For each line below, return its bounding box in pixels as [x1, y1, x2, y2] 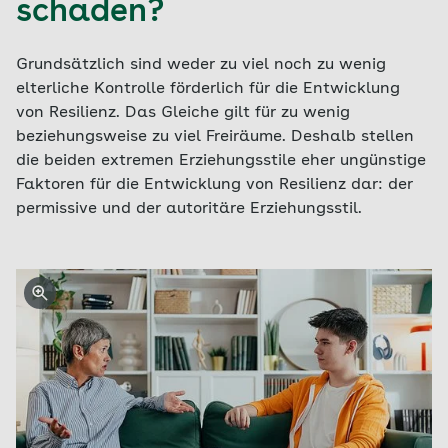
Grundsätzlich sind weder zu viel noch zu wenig [16, 57, 386, 73]
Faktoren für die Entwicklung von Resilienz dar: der [16, 177, 413, 193]
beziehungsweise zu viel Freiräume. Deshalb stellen [16, 129, 414, 145]
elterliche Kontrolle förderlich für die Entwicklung [16, 81, 400, 97]
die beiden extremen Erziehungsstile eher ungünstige [16, 153, 426, 169]
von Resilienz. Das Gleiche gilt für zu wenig [16, 105, 350, 121]
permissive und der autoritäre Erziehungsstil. [16, 201, 362, 217]
